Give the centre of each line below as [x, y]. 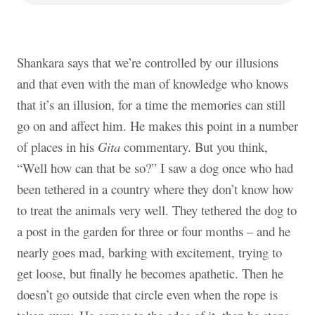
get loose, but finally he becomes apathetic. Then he [150, 273]
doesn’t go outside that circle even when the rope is [147, 294]
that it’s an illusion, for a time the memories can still [151, 104]
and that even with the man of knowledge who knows [153, 83]
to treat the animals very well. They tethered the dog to [157, 210]
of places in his [57, 146]
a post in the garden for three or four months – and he [154, 231]
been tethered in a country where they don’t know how [155, 188]
